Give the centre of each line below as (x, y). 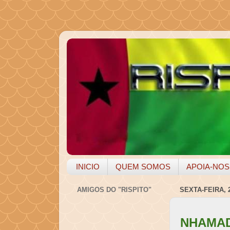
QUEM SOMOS (143, 167)
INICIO (88, 167)
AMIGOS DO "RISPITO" (114, 190)
